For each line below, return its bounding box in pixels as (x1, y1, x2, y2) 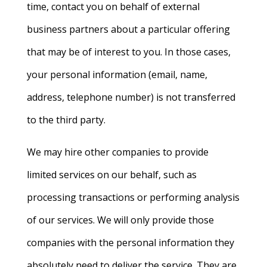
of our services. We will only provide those (26, 213, 214, 226)
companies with (26, 236, 99, 249)
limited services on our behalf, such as (26, 168, 197, 181)
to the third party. (26, 113, 105, 126)
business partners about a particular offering (26, 23, 230, 36)
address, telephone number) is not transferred (26, 91, 235, 104)
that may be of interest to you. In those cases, (26, 45, 231, 58)
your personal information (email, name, (26, 68, 207, 81)
